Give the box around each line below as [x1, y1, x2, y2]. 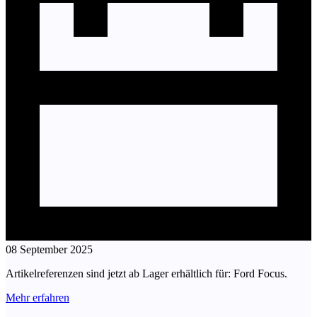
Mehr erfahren [6, 292, 69, 304]
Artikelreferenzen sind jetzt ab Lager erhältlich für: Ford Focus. [6, 267, 287, 280]
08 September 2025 [6, 243, 93, 256]
